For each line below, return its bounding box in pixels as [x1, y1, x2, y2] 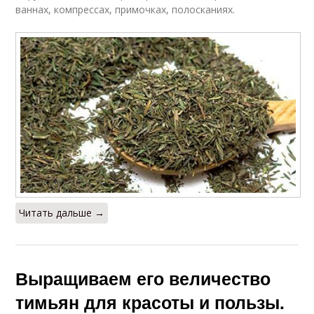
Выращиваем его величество [15, 266, 271, 292]
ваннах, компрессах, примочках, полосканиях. [15, 2, 235, 16]
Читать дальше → [19, 206, 105, 220]
